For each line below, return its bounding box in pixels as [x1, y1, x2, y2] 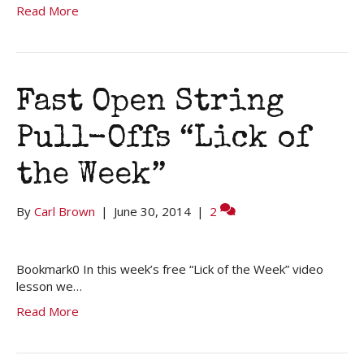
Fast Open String [16, 87, 284, 119]
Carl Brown [34, 202, 95, 219]
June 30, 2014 [114, 202, 191, 219]
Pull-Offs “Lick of [16, 123, 310, 155]
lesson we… [16, 277, 82, 294]
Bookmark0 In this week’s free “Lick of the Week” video [16, 260, 323, 277]
